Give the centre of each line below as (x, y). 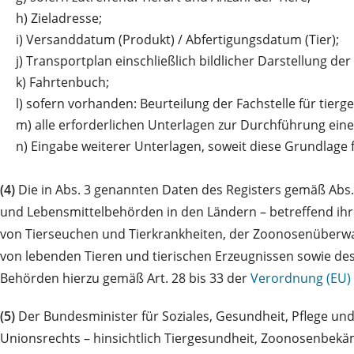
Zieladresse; (66, 18)
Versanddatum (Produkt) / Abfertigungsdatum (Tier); (183, 39)
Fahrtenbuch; (69, 82)
